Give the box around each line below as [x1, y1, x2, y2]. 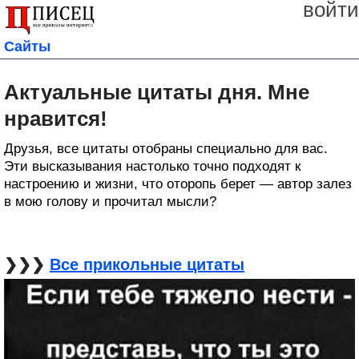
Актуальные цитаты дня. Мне [4, 80, 309, 105]
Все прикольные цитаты [50, 256, 244, 274]
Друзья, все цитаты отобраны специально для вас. [4, 141, 328, 157]
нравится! [4, 107, 107, 131]
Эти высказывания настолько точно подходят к [4, 159, 301, 175]
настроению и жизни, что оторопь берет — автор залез [4, 176, 352, 192]
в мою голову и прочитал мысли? [4, 194, 216, 210]
